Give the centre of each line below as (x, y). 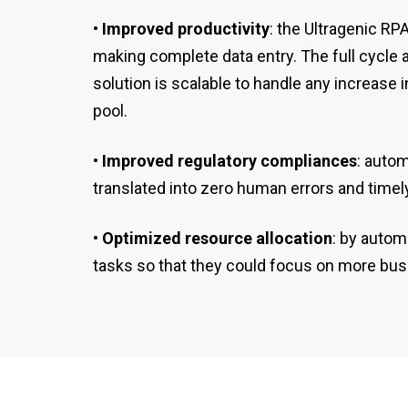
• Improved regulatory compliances (225, 161)
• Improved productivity (181, 29)
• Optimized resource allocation (213, 238)
